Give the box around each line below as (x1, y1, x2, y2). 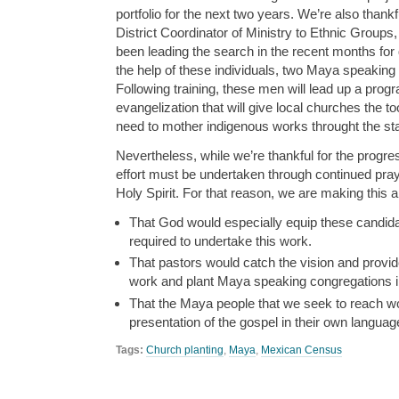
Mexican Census (261, 343, 342, 356)
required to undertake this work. (129, 233, 312, 249)
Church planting (146, 343, 224, 356)
